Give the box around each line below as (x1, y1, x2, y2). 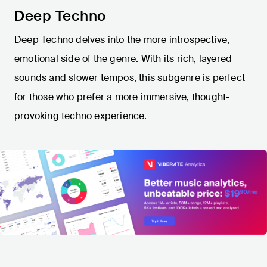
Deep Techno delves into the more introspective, (14, 33, 230, 46)
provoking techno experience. (14, 110, 147, 123)
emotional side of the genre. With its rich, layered (14, 52, 232, 66)
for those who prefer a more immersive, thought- (14, 91, 230, 104)
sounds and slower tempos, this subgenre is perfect (14, 72, 246, 85)
